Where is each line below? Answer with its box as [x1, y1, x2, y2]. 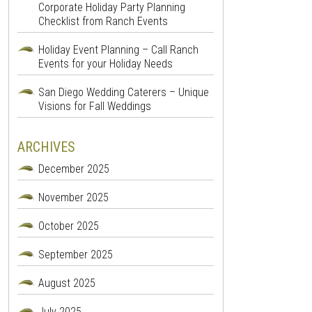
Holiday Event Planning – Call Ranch [38, 43, 198, 57]
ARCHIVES [17, 139, 75, 156]
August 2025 [38, 276, 95, 290]
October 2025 [38, 219, 99, 233]
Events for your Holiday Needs [38, 57, 173, 71]
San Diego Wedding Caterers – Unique [38, 86, 209, 100]
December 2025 [38, 162, 109, 176]
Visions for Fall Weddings [38, 100, 151, 114]
